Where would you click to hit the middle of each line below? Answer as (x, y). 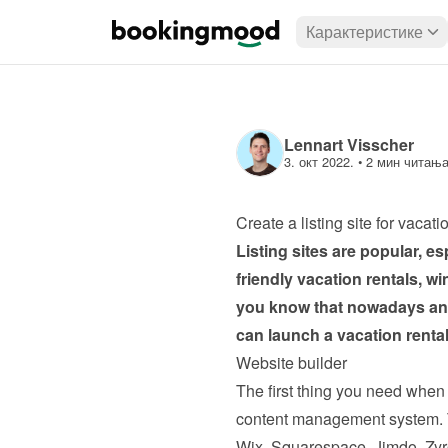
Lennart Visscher (348, 144)
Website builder (291, 362)
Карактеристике (364, 31)
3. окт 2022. (318, 161)
